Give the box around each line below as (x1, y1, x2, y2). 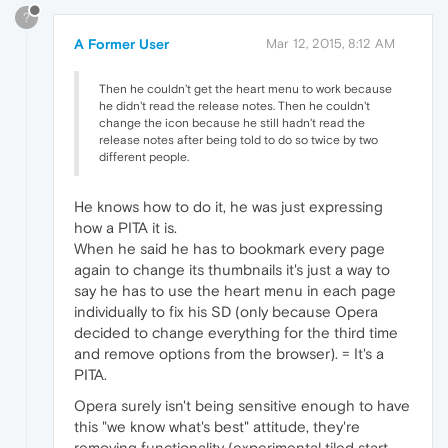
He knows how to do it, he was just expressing (74, 197, 383, 215)
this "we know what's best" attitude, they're (74, 417, 360, 435)
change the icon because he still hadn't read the (99, 115, 365, 130)
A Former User (74, 35, 169, 52)
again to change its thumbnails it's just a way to (74, 260, 390, 278)
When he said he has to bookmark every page (74, 239, 385, 257)
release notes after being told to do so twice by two (99, 132, 378, 147)
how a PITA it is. (74, 218, 177, 236)
